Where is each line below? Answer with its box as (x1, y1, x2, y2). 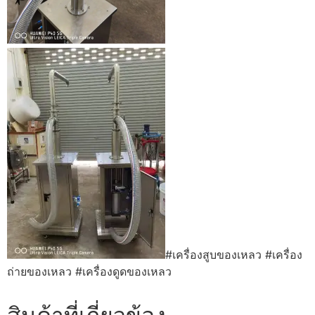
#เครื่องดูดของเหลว (75, 264, 172, 278)
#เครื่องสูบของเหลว (165, 247, 262, 262)
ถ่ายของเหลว (7, 264, 72, 278)
